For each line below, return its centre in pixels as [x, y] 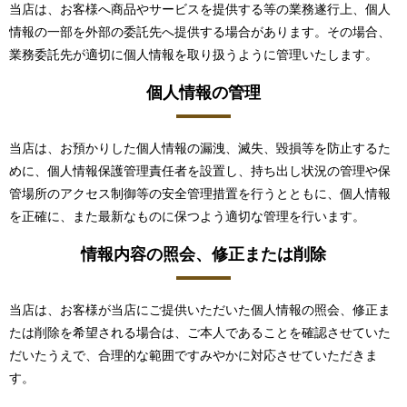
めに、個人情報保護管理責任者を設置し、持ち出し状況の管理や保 [200, 172]
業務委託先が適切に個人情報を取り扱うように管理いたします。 [194, 55]
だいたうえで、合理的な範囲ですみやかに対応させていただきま [194, 356]
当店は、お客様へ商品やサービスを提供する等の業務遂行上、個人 [200, 10]
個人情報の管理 [203, 93]
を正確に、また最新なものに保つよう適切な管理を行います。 [187, 217]
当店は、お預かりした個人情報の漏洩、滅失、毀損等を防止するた [200, 149]
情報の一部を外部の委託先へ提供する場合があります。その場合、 [200, 32]
